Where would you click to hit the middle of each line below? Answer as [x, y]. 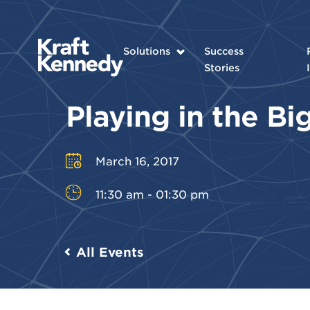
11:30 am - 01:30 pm [152, 193]
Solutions [146, 51]
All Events [110, 252]
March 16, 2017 [137, 160]
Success [224, 51]
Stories [221, 67]
